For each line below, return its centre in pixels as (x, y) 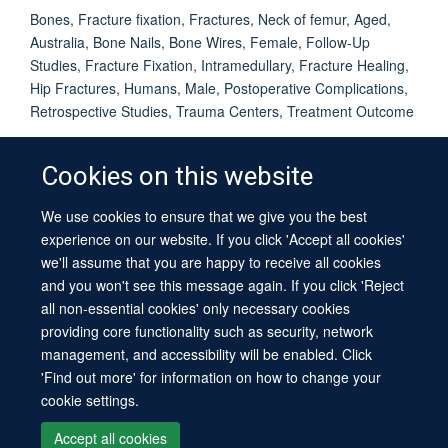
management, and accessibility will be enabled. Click (207, 353)
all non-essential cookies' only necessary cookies (196, 307)
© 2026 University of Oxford (224, 215)
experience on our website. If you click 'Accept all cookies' (223, 238)
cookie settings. (90, 399)
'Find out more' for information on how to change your (211, 376)
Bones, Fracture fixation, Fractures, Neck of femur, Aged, (210, 18)
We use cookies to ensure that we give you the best (204, 215)
